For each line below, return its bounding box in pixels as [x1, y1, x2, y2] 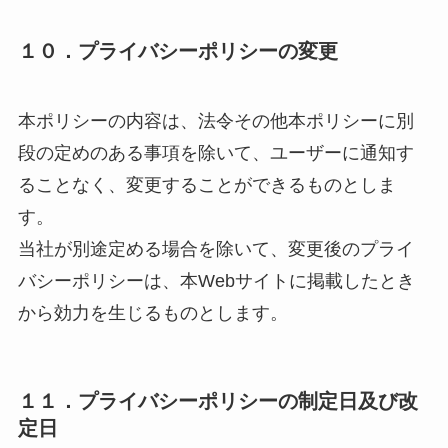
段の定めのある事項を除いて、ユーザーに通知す [17, 142, 414, 163]
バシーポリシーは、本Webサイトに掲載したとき [17, 270, 415, 291]
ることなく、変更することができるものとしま [17, 174, 396, 195]
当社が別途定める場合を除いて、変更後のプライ [17, 238, 414, 259]
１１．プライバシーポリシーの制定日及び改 [17, 389, 418, 412]
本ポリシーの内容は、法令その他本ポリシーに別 [17, 110, 414, 131]
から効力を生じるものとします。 [17, 302, 288, 323]
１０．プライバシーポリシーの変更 [17, 40, 338, 63]
